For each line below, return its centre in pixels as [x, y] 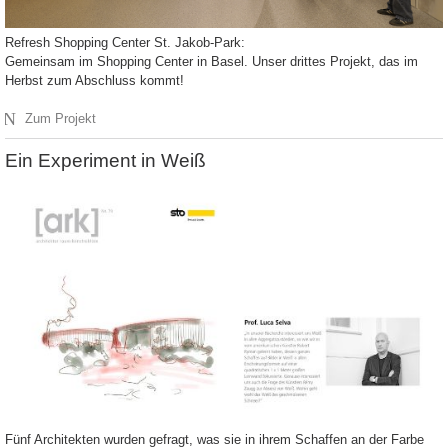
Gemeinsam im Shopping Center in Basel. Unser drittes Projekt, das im [211, 62]
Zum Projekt [61, 119]
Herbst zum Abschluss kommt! [94, 81]
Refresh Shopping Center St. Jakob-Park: [125, 43]
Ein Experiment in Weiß [105, 161]
